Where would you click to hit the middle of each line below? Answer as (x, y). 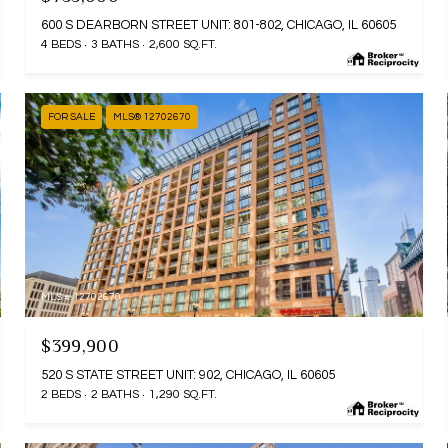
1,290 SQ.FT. (183, 394)
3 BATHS (115, 45)
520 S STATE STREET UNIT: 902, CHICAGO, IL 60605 (188, 374)
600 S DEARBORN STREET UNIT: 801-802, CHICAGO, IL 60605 (219, 25)
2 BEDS (61, 394)
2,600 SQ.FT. (183, 45)
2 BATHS (115, 394)
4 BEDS (61, 45)
